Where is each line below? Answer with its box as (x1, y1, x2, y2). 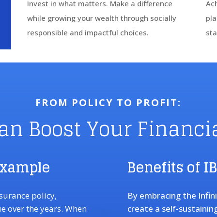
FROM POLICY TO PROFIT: (35, 95, 181, 109)
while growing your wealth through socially (27, 13, 176, 23)
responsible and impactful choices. (27, 27, 149, 37)
